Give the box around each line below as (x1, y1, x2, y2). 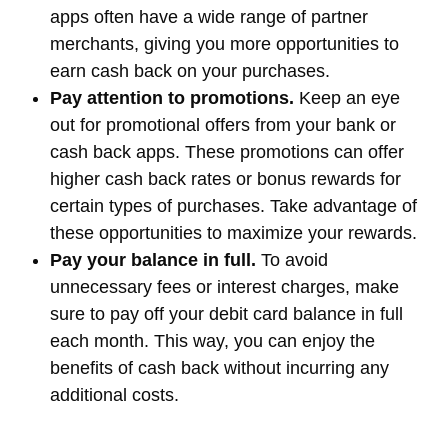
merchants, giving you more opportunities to (50, 33, 399, 54)
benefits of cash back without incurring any (50, 357, 389, 378)
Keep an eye (294, 87, 400, 108)
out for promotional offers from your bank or (50, 114, 396, 135)
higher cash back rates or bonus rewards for (50, 168, 401, 189)
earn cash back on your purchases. (50, 60, 330, 81)
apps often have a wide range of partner (50, 6, 368, 27)
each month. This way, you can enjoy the (50, 330, 375, 351)
